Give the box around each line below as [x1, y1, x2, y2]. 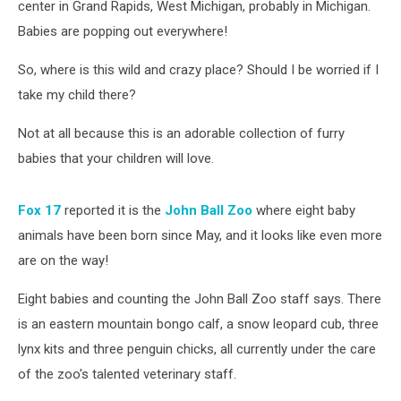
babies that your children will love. [18, 150, 214, 166]
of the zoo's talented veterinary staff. [18, 366, 236, 382]
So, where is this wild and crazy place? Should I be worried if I [18, 62, 379, 78]
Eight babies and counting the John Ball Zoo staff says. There [18, 291, 381, 307]
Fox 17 [18, 202, 64, 218]
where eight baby [252, 202, 355, 218]
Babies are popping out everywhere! [18, 23, 227, 39]
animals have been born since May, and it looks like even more [18, 227, 382, 243]
